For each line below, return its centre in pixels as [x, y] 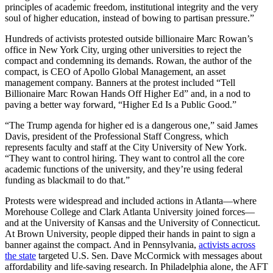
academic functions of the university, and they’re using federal [124, 169]
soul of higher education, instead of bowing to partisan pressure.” [129, 18]
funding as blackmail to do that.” [67, 180]
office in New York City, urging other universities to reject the [123, 49]
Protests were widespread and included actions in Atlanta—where [131, 200]
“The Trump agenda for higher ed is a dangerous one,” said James [131, 125]
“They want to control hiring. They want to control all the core [125, 158]
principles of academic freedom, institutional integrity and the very [132, 7]
